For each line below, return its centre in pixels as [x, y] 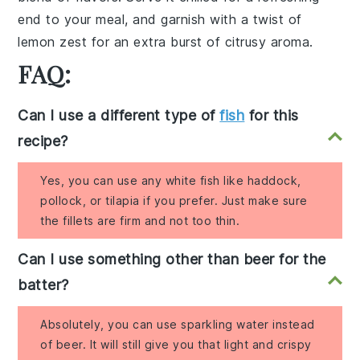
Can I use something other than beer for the [172, 260]
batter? [43, 285]
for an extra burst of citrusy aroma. [200, 42]
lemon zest [53, 42]
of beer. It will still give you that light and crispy [176, 345]
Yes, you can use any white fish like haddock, [171, 181]
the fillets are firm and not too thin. [140, 221]
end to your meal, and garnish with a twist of [160, 20]
